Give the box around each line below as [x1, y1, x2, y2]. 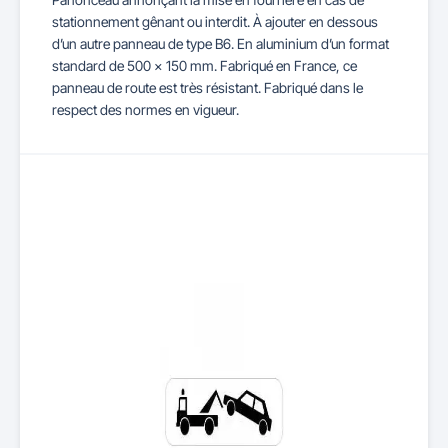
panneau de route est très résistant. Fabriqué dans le [52, 79, 363, 96]
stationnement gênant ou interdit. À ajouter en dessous [52, 13, 378, 30]
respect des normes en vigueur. [52, 101, 242, 118]
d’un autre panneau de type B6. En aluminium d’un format [52, 35, 389, 52]
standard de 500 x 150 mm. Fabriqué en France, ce [52, 57, 357, 74]
